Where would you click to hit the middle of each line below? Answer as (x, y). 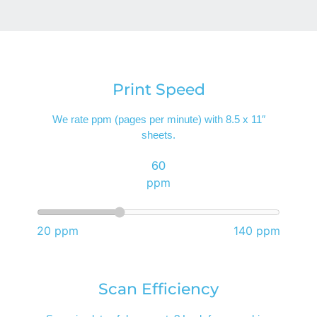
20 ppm (58, 231)
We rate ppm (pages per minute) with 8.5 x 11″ (158, 120)
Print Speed (158, 90)
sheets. (158, 135)
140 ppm (257, 231)
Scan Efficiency (158, 289)
